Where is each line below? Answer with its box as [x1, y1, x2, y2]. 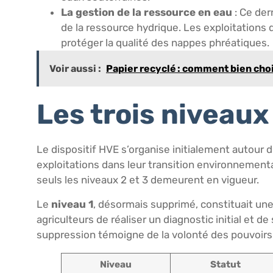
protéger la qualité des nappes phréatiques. [61, 37, 269, 49]
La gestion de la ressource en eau [61, 6, 232, 19]
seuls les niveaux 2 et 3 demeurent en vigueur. [37, 174, 259, 186]
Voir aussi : [49, 63, 101, 75]
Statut [210, 258, 241, 270]
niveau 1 [51, 197, 93, 210]
